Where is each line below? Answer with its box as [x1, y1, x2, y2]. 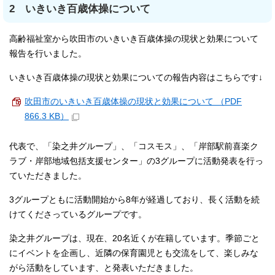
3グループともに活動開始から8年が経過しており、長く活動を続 [9, 195, 260, 205]
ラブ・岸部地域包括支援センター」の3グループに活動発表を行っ [9, 157, 263, 166]
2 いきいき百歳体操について [9, 3, 150, 15]
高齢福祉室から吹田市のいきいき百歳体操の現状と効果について [9, 34, 258, 44]
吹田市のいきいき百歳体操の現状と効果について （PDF [25, 97, 242, 107]
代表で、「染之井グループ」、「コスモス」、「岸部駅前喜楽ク [9, 142, 258, 152]
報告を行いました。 [9, 49, 87, 59]
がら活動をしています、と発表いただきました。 [9, 263, 198, 273]
